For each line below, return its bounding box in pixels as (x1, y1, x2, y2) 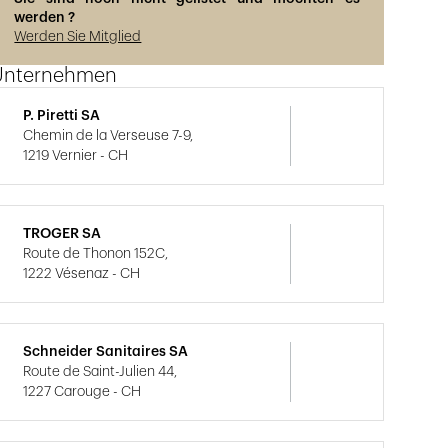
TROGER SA (23, 226, 102, 241)
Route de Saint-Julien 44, (23, 364, 178, 379)
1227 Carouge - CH (23, 384, 142, 399)
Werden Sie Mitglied (14, 29, 142, 44)
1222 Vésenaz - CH (23, 266, 141, 281)
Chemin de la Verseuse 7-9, (23, 128, 194, 143)
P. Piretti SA (23, 108, 101, 123)
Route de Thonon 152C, (23, 246, 169, 261)
